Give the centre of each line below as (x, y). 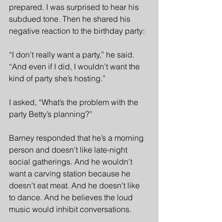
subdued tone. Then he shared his (71, 19)
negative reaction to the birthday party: (77, 30)
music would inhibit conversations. (70, 209)
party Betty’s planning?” (51, 114)
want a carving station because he (71, 173)
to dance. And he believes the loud (72, 197)
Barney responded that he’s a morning (77, 138)
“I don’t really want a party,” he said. (73, 54)
